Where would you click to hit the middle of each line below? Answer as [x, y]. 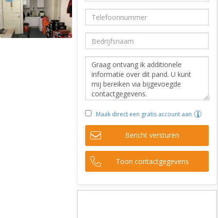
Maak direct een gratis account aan [144, 114]
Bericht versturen [152, 135]
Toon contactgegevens [152, 161]
